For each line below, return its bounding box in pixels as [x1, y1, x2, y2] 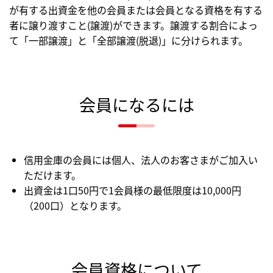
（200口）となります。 [24, 197, 127, 213]
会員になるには [79, 93, 194, 117]
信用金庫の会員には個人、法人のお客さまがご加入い [24, 152, 258, 167]
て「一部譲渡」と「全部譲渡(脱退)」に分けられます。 [9, 33, 248, 48]
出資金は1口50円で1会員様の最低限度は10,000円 [24, 182, 241, 197]
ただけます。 [24, 167, 81, 182]
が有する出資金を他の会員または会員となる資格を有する [9, 2, 263, 18]
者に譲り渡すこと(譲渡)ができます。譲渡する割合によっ [9, 18, 258, 33]
